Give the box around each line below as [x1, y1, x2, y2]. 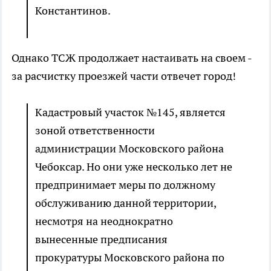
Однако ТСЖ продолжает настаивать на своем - [11, 51, 252, 65]
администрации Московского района [35, 142, 226, 156]
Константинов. [35, 4, 111, 18]
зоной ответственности [35, 123, 155, 138]
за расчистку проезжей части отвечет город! [11, 69, 236, 83]
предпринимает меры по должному [35, 178, 215, 192]
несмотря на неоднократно [35, 214, 173, 229]
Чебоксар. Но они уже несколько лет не [35, 160, 232, 174]
